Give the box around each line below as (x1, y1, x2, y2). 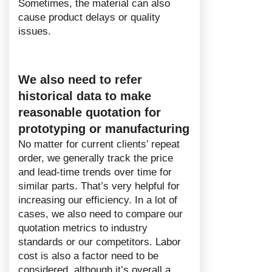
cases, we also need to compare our (18, 208, 183, 220)
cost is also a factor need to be (18, 250, 158, 262)
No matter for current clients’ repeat (18, 138, 180, 150)
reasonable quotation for (18, 105, 161, 119)
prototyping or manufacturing (18, 121, 189, 135)
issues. (18, 25, 51, 37)
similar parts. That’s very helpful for (18, 180, 180, 192)
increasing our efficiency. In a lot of (18, 194, 177, 206)
